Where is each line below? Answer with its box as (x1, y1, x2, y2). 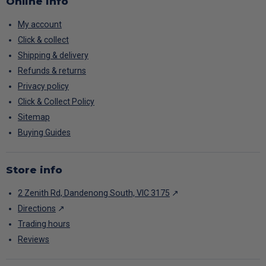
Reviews (18, 235, 49, 245)
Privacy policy (18, 81, 69, 91)
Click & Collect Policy (18, 97, 94, 107)
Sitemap (18, 112, 50, 122)
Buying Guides (18, 128, 71, 138)
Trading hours (18, 219, 70, 229)
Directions (18, 204, 56, 214)
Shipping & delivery (18, 50, 88, 61)
